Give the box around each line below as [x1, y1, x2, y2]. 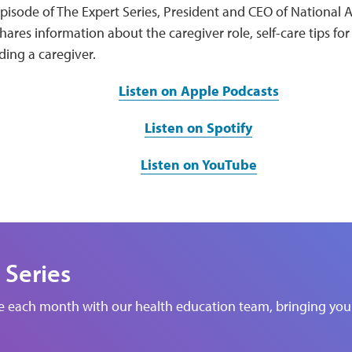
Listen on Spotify [145, 119, 252, 137]
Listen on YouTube [140, 156, 257, 174]
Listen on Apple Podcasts [118, 82, 279, 100]
